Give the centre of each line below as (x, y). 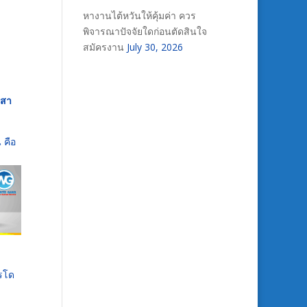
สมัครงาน (103, 47)
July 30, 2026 (155, 47)
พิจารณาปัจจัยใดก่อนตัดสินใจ (145, 31)
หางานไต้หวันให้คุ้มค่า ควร (139, 15)
